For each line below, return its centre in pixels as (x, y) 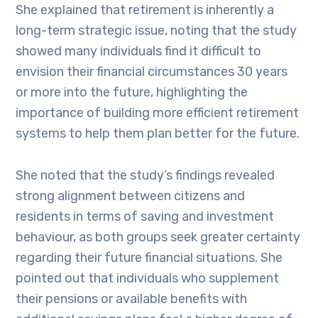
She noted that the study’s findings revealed (146, 175)
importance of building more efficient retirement (158, 113)
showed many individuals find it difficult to (139, 51)
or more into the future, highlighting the (132, 92)
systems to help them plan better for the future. (158, 133)
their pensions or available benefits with (132, 299)
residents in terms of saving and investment (145, 216)
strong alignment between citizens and (131, 196)
